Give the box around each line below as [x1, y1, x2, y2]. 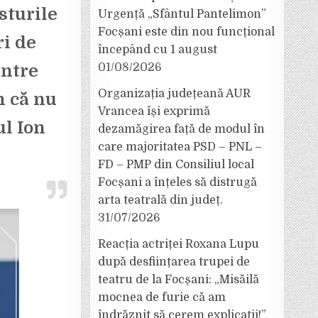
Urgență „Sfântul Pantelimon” [98, 8, 266, 21]
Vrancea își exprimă [98, 105, 210, 118]
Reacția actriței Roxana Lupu [98, 238, 259, 251]
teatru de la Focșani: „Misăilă [98, 273, 259, 286]
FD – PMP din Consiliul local [98, 158, 254, 171]
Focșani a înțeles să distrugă [98, 176, 257, 189]
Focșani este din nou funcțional [98, 26, 275, 38]
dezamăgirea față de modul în [98, 123, 265, 136]
